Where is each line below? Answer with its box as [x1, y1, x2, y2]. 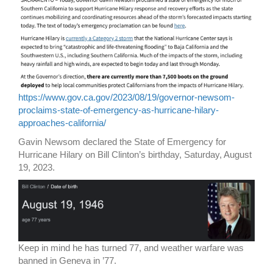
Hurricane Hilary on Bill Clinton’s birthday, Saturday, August [18, 149, 252, 160]
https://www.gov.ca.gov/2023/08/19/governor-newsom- [18, 92, 235, 103]
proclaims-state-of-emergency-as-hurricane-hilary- [18, 105, 219, 116]
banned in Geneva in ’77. [18, 255, 116, 266]
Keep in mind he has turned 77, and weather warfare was [18, 243, 244, 253]
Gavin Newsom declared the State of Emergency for [18, 136, 226, 147]
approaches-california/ [18, 118, 106, 129]
